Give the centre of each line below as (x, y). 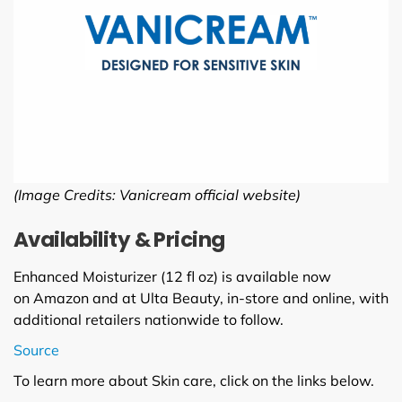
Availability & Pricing (119, 239)
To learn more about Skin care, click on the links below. (194, 380)
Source (36, 350)
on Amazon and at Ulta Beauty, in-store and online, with (201, 297)
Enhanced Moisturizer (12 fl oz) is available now (172, 276)
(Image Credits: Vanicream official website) (157, 194)
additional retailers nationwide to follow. (149, 319)
